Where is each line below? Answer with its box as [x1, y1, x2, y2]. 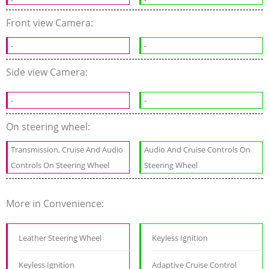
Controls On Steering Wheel [11, 160, 109, 171]
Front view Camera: [6, 16, 95, 30]
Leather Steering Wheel [19, 232, 101, 244]
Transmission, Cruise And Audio [11, 144, 123, 156]
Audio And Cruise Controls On [144, 144, 251, 156]
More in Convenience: [6, 197, 106, 211]
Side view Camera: [6, 65, 90, 79]
